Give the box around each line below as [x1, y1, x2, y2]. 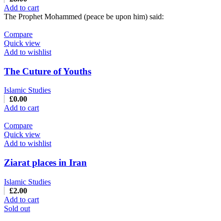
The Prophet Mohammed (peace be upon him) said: [4, 12, 164, 21]
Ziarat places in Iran [4, 157, 87, 168]
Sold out [4, 204, 30, 213]
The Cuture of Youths [4, 66, 91, 76]
